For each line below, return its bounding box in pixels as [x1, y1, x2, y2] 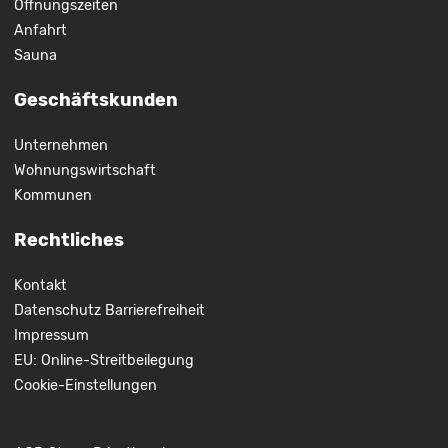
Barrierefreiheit [104, 302, 205, 320]
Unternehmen [13, 137, 108, 155]
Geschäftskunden [13, 89, 178, 112]
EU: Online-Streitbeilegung [13, 352, 194, 370]
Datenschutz [13, 302, 105, 320]
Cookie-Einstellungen [13, 377, 157, 395]
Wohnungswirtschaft [13, 162, 156, 180]
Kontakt [13, 277, 67, 295]
